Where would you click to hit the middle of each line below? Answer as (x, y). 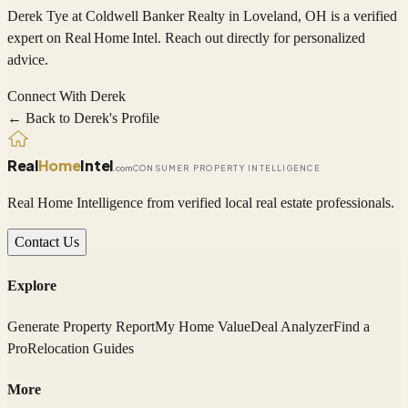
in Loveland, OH (276, 16)
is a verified (364, 16)
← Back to (41, 118)
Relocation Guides (81, 349)
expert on (36, 38)
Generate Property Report (81, 327)
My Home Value (203, 327)
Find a (352, 327)
